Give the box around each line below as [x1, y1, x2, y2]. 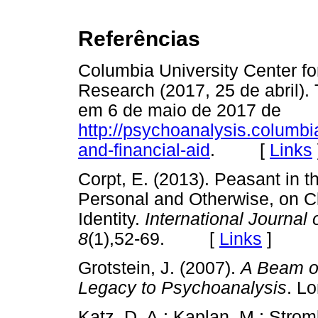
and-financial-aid [78, 140, 210, 160]
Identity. [78, 209, 145, 229]
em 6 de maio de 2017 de [78, 100, 281, 120]
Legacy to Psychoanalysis [78, 278, 287, 297]
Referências [78, 27, 200, 51]
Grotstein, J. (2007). [78, 258, 241, 278]
